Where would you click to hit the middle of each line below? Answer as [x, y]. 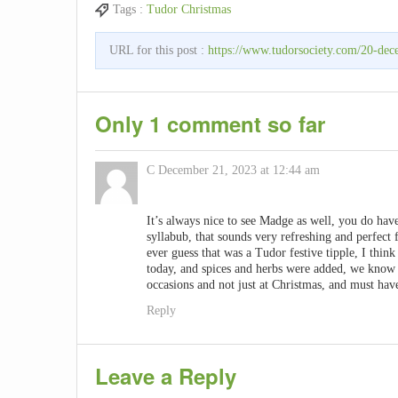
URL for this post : [159, 51]
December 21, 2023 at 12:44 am [239, 171]
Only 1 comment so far [210, 124]
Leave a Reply [166, 376]
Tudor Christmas [189, 10]
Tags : [130, 10]
